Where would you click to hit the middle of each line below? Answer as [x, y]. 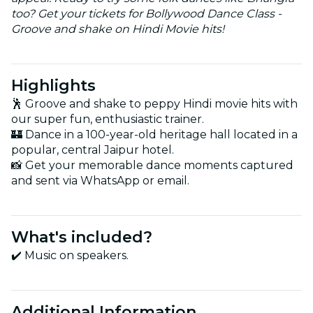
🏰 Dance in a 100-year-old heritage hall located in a [154, 134]
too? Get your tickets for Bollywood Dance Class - [146, 13]
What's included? [82, 237]
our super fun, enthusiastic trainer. [108, 119]
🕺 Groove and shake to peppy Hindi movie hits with [154, 103]
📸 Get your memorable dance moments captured [152, 165]
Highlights [53, 85]
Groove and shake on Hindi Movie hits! [118, 29]
